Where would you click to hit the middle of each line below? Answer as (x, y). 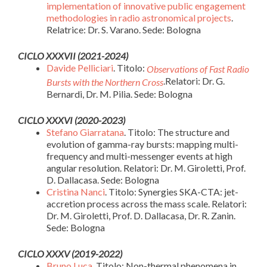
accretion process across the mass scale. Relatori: (147, 203)
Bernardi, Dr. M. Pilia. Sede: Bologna (119, 94)
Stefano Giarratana (85, 132)
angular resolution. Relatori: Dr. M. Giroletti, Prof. (146, 167)
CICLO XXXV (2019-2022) (70, 253)
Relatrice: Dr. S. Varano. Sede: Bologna (124, 30)
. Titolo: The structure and (177, 132)
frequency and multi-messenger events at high (139, 156)
